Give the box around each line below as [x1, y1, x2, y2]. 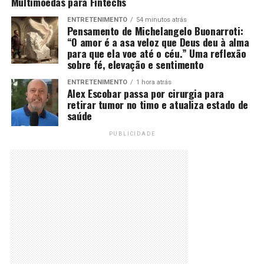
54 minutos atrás [136, 15, 187, 24]
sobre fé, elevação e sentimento [67, 56, 204, 72]
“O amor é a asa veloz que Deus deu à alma [67, 34, 249, 49]
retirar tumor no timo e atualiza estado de [67, 96, 248, 112]
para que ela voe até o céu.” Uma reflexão [67, 45, 246, 61]
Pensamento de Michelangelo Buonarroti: [67, 22, 243, 38]
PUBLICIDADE [108, 130, 156, 137]
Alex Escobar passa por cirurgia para [67, 85, 224, 101]
